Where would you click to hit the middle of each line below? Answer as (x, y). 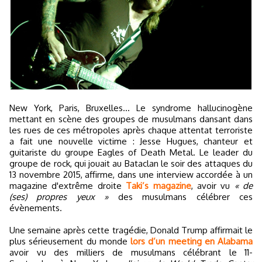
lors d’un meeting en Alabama (192, 241)
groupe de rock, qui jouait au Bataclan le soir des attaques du (131, 163)
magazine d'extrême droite (68, 186)
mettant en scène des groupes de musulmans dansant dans (131, 119)
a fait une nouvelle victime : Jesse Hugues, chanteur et (131, 141)
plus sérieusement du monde (70, 241)
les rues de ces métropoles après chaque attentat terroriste (131, 130)
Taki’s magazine (158, 186)
